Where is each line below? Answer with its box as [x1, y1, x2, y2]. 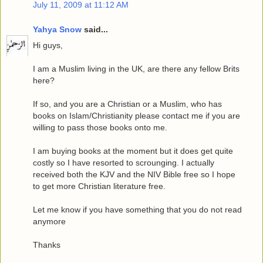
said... [82, 24, 108, 34]
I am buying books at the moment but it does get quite [33, 146, 233, 156]
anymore [33, 216, 66, 226]
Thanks [33, 240, 60, 249]
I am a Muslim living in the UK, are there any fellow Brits [33, 63, 240, 73]
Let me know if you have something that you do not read [33, 204, 242, 214]
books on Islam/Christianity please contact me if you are [33, 110, 240, 120]
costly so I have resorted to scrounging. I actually [33, 157, 214, 167]
